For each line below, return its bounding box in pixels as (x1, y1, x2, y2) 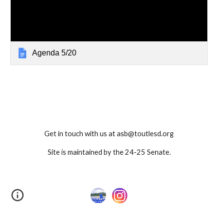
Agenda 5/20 (32, 48, 77, 57)
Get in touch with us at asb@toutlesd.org (44, 129, 174, 138)
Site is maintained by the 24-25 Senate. (47, 148, 171, 156)
